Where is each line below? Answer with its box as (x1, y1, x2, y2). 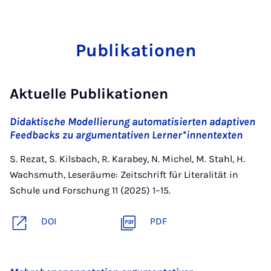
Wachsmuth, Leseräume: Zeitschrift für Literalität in (10, 169, 238, 180)
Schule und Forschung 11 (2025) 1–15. (10, 184, 171, 196)
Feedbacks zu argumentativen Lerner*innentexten (10, 128, 243, 142)
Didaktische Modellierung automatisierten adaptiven (10, 115, 255, 128)
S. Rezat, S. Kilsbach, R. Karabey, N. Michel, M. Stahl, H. (10, 153, 245, 165)
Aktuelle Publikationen (10, 85, 168, 102)
